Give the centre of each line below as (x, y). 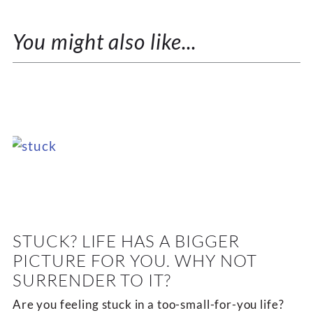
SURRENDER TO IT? (92, 280)
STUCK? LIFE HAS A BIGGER (126, 241)
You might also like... (104, 41)
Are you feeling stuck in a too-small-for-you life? (148, 304)
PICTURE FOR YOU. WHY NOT (134, 260)
